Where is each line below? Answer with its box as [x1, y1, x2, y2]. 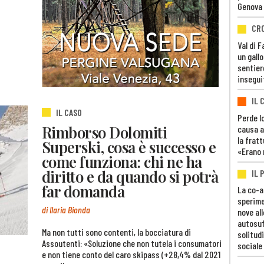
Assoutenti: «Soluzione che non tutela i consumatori [42, 237, 222, 249]
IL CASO [56, 106, 82, 118]
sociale [237, 240, 262, 252]
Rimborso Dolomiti [42, 122, 167, 143]
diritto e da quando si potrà [42, 166, 219, 187]
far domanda [42, 181, 125, 202]
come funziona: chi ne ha [42, 151, 202, 172]
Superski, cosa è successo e [42, 137, 216, 157]
